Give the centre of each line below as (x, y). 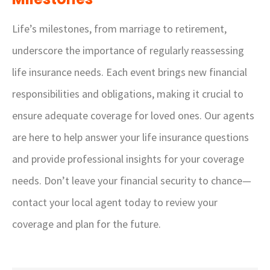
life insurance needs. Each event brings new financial (130, 72)
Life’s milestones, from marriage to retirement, (119, 29)
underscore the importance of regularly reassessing (128, 50)
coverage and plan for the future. (86, 224)
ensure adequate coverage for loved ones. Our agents (133, 115)
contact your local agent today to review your (115, 202)
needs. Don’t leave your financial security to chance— (132, 181)
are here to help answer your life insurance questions (130, 137)
